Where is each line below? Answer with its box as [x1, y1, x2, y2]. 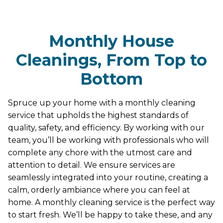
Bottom [80, 69, 143, 89]
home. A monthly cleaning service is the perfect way [8, 197, 215, 207]
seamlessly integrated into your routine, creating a [8, 172, 208, 182]
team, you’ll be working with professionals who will [8, 135, 209, 145]
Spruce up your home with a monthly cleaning [8, 98, 196, 108]
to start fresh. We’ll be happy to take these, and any [8, 210, 213, 220]
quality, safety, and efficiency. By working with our [8, 122, 205, 132]
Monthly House [49, 31, 174, 51]
